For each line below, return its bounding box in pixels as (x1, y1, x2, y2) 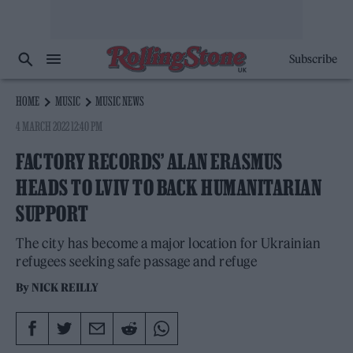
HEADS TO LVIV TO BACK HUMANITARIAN (16, 176, 321, 199)
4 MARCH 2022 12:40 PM (16, 119, 103, 133)
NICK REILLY (32, 281, 99, 295)
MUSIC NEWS (95, 94, 145, 108)
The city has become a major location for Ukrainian (16, 235, 321, 252)
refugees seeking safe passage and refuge (16, 253, 257, 270)
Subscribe (288, 52, 337, 66)
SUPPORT (16, 202, 89, 225)
